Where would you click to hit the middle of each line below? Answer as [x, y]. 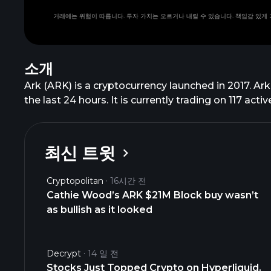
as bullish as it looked [100, 210]
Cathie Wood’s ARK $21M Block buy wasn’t [152, 195]
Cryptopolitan [75, 181]
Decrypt [64, 253]
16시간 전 [128, 181]
